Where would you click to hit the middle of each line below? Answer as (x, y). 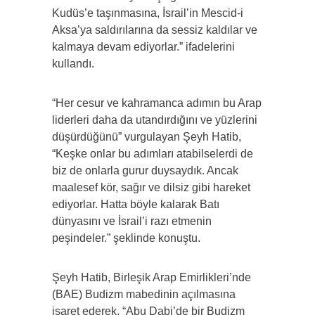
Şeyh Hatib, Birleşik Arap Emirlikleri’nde (152, 278)
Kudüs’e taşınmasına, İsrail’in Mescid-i (148, 13)
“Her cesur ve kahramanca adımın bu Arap (157, 103)
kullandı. (73, 64)
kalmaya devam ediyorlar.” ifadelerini (143, 47)
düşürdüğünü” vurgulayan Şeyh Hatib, (147, 137)
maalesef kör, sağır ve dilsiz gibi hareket (151, 188)
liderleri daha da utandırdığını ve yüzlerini (155, 120)
